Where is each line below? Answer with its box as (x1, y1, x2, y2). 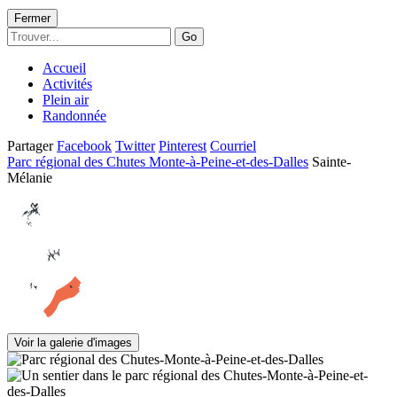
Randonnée (43, 107, 106, 123)
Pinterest (159, 137, 206, 153)
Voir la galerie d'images (14, 335, 132, 349)
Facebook (57, 137, 112, 153)
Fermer (14, 11, 51, 25)
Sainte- (312, 153, 351, 169)
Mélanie (7, 169, 52, 185)
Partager (7, 137, 53, 153)
